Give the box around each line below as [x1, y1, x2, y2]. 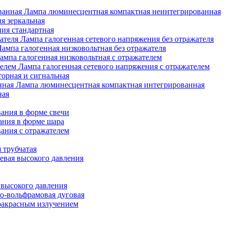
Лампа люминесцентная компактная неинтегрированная [24, 7, 221, 16]
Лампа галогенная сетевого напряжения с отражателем [18, 62, 210, 71]
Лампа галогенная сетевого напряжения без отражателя [20, 35, 214, 43]
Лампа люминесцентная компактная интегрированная [16, 80, 205, 89]
